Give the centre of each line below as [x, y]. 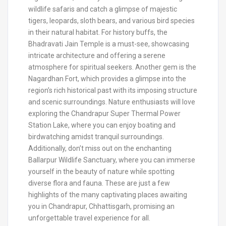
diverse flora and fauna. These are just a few [99, 183]
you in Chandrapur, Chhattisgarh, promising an [101, 206]
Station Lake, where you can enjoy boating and [102, 125]
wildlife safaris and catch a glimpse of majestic [103, 9]
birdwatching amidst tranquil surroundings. [96, 136]
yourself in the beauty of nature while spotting [101, 171]
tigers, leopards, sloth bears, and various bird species [111, 20]
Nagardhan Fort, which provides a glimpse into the [107, 78]
